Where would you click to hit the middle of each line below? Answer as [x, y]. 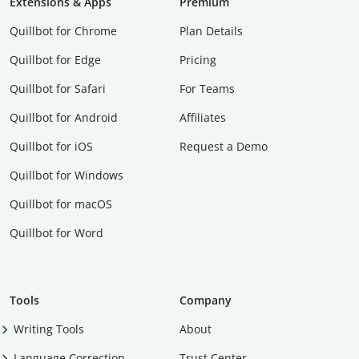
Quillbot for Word [56, 232]
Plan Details [211, 30]
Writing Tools [49, 329]
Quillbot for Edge [55, 59]
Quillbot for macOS [61, 204]
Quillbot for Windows [67, 175]
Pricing [198, 59]
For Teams [207, 88]
